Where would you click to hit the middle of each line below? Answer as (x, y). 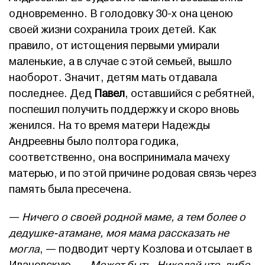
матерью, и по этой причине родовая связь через (132, 174)
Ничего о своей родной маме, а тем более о (134, 218)
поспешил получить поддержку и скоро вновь (124, 110)
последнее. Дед (51, 94)
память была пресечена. (70, 190)
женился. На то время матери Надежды (109, 126)
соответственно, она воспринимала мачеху (119, 158)
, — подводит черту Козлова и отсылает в (146, 250)
